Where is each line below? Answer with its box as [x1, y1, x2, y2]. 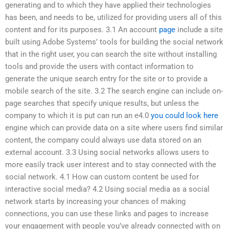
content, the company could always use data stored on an [5, 135, 201, 145]
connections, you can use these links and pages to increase [5, 209, 209, 218]
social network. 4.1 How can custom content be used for [5, 172, 199, 181]
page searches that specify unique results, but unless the [5, 98, 199, 108]
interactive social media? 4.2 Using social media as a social [5, 184, 210, 194]
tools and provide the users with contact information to [5, 61, 194, 71]
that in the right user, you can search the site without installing [5, 49, 217, 59]
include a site [175, 25, 223, 34]
